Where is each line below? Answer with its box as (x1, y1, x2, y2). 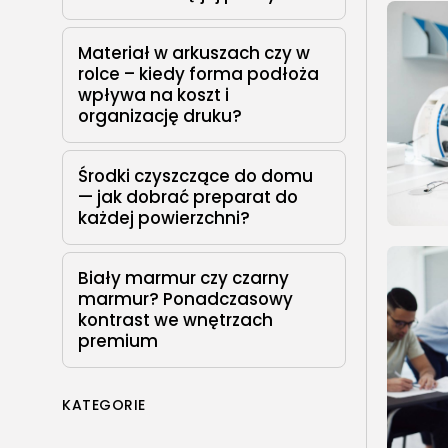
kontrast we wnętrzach (78, 308, 273, 333)
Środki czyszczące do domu (78, 164, 313, 189)
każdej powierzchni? (78, 206, 250, 231)
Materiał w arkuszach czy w (78, 41, 310, 66)
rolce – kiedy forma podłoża (78, 62, 319, 87)
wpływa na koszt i (78, 83, 229, 108)
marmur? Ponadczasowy (78, 287, 293, 312)
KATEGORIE (62, 395, 146, 416)
